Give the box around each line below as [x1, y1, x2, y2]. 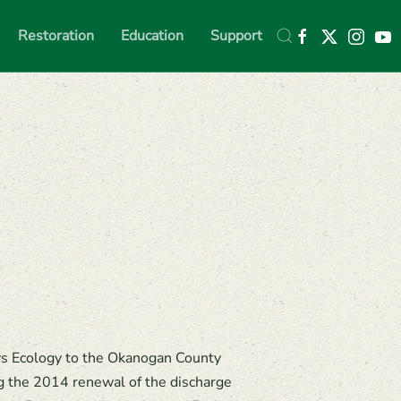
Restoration [18, 25, 94, 46]
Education [121, 25, 183, 46]
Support [210, 25, 262, 46]
